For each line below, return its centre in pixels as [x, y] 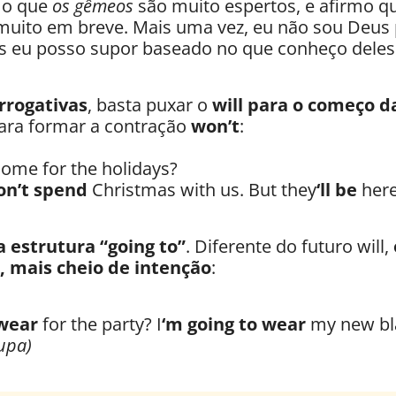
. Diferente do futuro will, [289, 247]
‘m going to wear [234, 324]
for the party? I [100, 324]
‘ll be [337, 190]
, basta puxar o [150, 105]
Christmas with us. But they [202, 190]
